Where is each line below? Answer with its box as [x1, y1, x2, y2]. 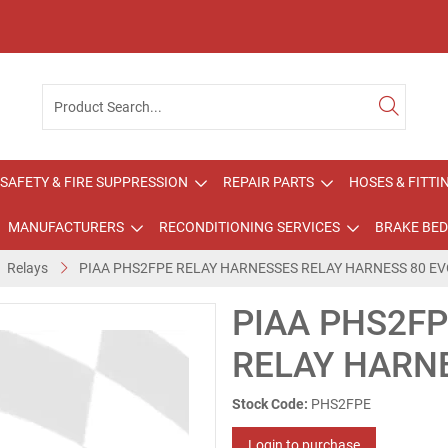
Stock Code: [232, 396, 308, 412]
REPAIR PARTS [223, 174, 314, 190]
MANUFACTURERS [7, 219, 124, 235]
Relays [7, 260, 48, 276]
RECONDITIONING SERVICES [158, 219, 340, 235]
